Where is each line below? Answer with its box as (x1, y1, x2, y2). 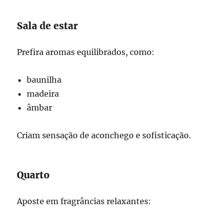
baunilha (27, 75, 62, 85)
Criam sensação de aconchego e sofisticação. (17, 130, 191, 140)
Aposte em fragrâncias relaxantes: (17, 196, 152, 206)
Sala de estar (17, 20, 78, 32)
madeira (27, 89, 59, 99)
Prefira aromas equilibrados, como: (17, 47, 155, 57)
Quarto (17, 169, 50, 181)
